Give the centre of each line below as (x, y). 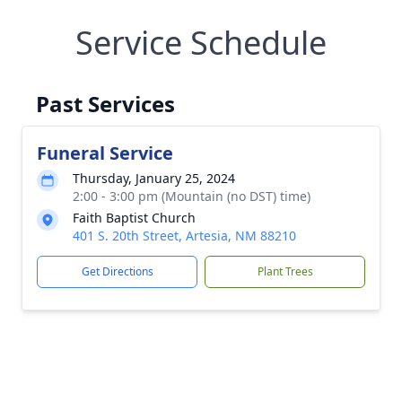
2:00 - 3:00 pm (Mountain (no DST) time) (192, 196)
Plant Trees (285, 271)
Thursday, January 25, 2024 (154, 178)
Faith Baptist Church (134, 218)
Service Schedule (201, 43)
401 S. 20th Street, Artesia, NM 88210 (184, 236)
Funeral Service (105, 153)
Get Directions (117, 271)
